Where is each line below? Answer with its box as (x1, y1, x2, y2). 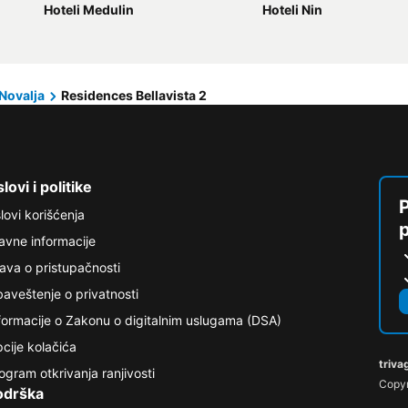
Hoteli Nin (262, 2, 322, 17)
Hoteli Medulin (44, 2, 134, 17)
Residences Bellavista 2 (61, 87, 207, 103)
